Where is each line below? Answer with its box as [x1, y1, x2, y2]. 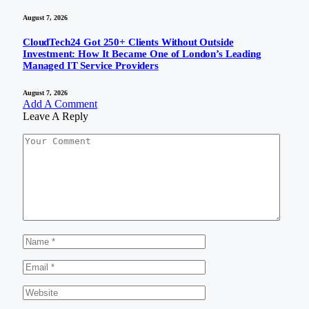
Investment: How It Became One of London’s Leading [23, 48, 261, 60]
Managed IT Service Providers [23, 60, 159, 72]
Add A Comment [23, 98, 97, 110]
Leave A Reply [23, 110, 88, 123]
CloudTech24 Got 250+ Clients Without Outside [23, 37, 234, 48]
